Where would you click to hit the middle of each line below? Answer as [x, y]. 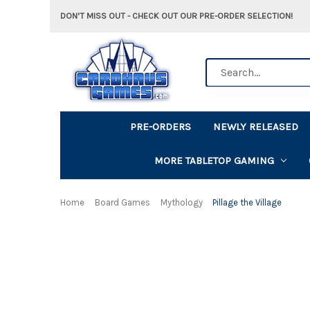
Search [221, 65]
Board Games [122, 202]
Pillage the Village [247, 202]
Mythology [181, 202]
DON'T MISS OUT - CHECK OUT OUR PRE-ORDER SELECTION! [176, 16]
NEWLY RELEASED [256, 126]
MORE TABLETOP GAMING [214, 160]
